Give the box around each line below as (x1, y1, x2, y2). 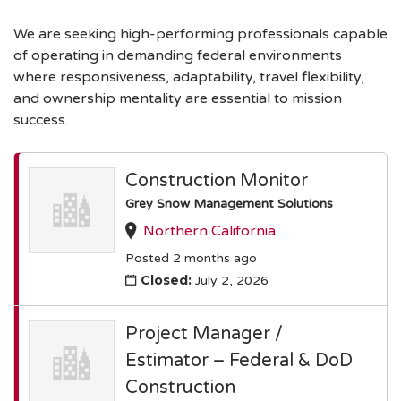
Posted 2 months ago (125, 251, 257, 267)
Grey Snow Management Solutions (125, 196, 333, 211)
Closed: (141, 271, 192, 288)
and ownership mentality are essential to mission (13, 90, 342, 107)
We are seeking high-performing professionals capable (13, 25, 388, 43)
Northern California (143, 222, 276, 240)
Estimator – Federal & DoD (125, 349, 353, 371)
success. (13, 111, 68, 129)
